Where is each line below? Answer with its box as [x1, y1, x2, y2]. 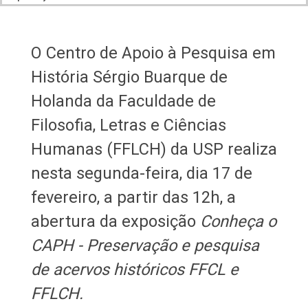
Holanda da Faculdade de [30, 91, 216, 111]
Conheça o [199, 212, 276, 232]
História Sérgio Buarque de [30, 67, 228, 87]
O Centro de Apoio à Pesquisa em [30, 43, 276, 63]
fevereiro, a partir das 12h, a [30, 188, 236, 208]
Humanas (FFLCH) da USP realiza [30, 140, 277, 159]
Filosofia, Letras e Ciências [30, 115, 226, 135]
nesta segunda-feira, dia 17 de [30, 164, 252, 184]
